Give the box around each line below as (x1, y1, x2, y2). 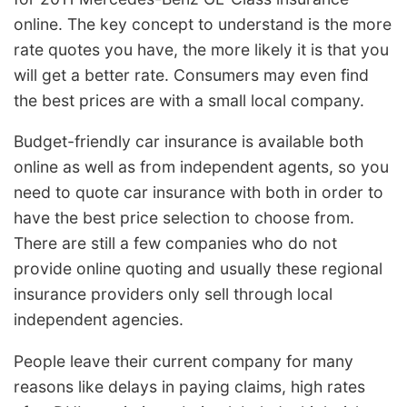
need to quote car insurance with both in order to (14, 183, 383, 203)
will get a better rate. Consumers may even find (14, 65, 369, 84)
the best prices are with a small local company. (14, 90, 364, 110)
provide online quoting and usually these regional (14, 259, 382, 279)
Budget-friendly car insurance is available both (14, 132, 363, 152)
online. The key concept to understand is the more (14, 14, 392, 34)
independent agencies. (14, 310, 184, 330)
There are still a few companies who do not (14, 233, 337, 253)
